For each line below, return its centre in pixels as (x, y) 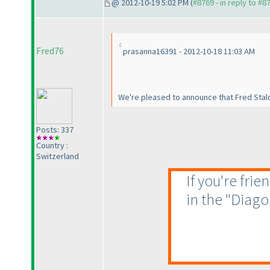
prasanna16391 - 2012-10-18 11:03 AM (189, 52)
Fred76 (50, 51)
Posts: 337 (55, 130)
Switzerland (58, 156)
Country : (52, 146)
